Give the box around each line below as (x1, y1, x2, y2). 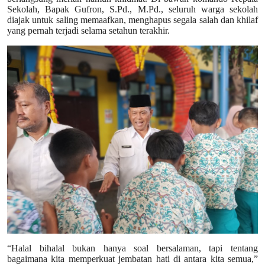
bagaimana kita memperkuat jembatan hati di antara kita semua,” (7, 253, 258, 264)
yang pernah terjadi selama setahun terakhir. (7, 25, 170, 35)
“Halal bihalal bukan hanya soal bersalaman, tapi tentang (7, 243, 258, 253)
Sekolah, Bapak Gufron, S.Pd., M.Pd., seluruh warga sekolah (7, 4, 258, 14)
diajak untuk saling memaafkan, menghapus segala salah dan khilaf (7, 14, 258, 25)
